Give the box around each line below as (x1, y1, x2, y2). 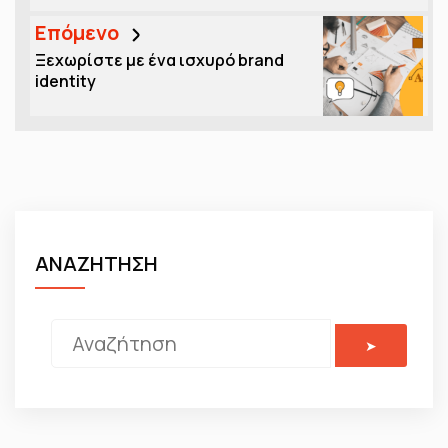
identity (35, 70, 96, 93)
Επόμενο (35, 19, 123, 47)
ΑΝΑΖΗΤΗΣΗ (35, 250, 158, 278)
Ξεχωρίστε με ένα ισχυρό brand (35, 49, 284, 72)
